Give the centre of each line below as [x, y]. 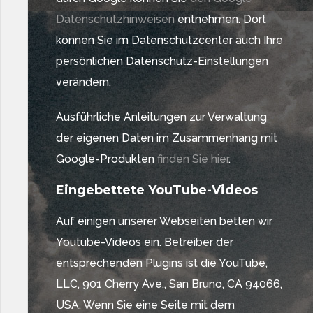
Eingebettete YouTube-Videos [157, 190]
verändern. [83, 82]
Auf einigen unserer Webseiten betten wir [164, 221]
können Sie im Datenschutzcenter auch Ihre [169, 40]
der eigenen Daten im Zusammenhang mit [167, 138]
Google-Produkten [105, 159]
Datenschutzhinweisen [115, 19]
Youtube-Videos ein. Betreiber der [145, 242]
